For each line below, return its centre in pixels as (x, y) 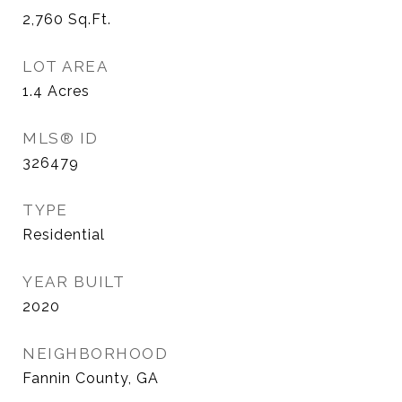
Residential (64, 235)
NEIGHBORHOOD (95, 354)
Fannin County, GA (91, 378)
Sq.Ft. (90, 19)
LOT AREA (65, 66)
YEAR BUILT (74, 282)
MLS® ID (61, 138)
